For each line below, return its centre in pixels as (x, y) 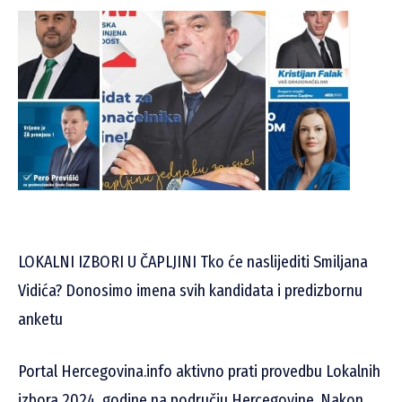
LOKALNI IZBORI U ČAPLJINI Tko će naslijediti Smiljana (193, 262)
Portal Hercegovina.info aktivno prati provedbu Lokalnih (199, 372)
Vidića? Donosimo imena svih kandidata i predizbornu (190, 291)
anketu (40, 320)
